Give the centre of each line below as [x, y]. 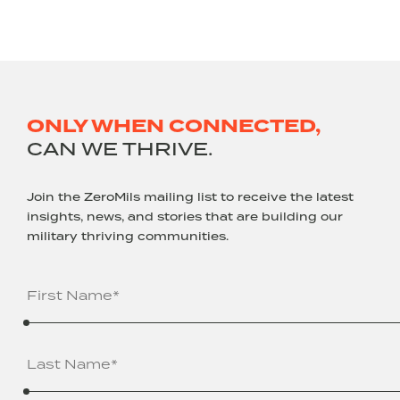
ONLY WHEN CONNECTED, [174, 126]
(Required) [119, 277]
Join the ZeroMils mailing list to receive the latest [190, 197]
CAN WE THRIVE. [120, 149]
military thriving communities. [128, 237]
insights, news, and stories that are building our [185, 217]
